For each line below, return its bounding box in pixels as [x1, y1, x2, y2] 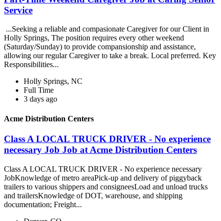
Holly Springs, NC [24, 77, 82, 86]
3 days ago [24, 95, 57, 104]
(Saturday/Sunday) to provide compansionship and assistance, [4, 42, 196, 51]
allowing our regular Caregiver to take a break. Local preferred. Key [4, 51, 216, 60]
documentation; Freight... [4, 200, 84, 209]
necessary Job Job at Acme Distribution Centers [4, 144, 197, 155]
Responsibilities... [4, 60, 61, 69]
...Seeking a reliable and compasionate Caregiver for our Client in [4, 25, 209, 34]
